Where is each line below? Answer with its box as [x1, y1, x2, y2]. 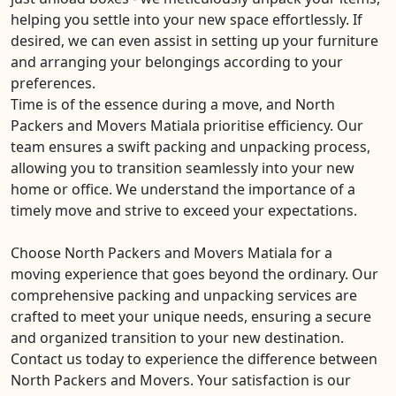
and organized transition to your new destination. [11, 327, 344, 347]
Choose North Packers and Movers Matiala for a [11, 242, 332, 263]
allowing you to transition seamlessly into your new [11, 157, 354, 178]
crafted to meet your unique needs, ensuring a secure [11, 306, 371, 326]
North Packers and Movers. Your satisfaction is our [11, 369, 351, 390]
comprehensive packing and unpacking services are [11, 285, 357, 305]
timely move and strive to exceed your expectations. [11, 200, 357, 220]
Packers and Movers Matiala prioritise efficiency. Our [11, 115, 363, 135]
